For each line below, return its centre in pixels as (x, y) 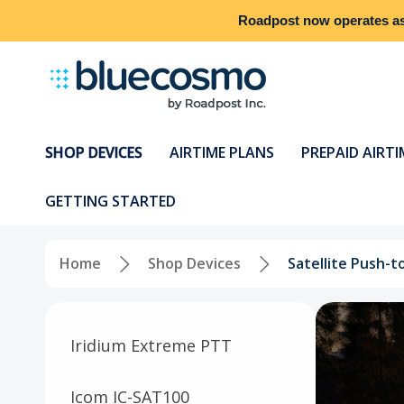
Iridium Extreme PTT (151, 345)
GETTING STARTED (110, 201)
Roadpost (269, 20)
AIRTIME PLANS (222, 152)
